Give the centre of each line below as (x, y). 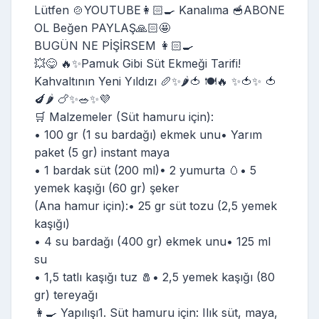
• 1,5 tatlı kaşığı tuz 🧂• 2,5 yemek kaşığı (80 (155, 277)
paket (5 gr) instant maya (102, 152)
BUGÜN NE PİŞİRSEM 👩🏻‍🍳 (114, 45)
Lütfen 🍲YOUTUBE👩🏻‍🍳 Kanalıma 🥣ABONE (159, 10)
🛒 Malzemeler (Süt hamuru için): (124, 116)
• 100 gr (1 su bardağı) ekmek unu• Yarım (148, 134)
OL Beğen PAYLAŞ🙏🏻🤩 (102, 27)
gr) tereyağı (66, 294)
